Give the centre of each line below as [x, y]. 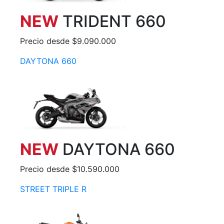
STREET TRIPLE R [53, 189]
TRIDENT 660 [112, 21]
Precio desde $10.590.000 [70, 169]
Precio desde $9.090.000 [68, 41]
